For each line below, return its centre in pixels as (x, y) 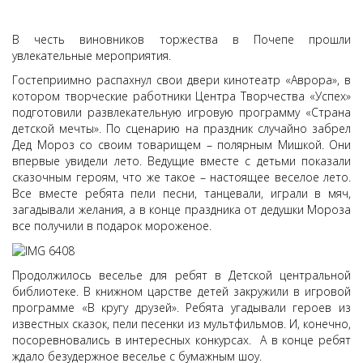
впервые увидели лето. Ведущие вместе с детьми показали (181, 161)
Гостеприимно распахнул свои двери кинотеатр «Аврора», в (181, 80)
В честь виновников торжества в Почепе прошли (181, 39)
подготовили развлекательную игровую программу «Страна (181, 112)
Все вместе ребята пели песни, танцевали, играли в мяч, (181, 193)
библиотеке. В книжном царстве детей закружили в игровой (181, 292)
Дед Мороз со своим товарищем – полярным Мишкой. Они (181, 145)
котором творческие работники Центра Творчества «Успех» (181, 96)
